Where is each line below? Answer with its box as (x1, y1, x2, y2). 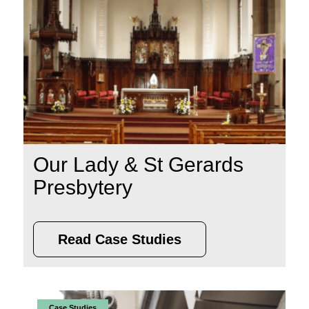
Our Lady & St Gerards (33, 153, 243, 177)
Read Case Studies (58, 232, 181, 248)
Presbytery (33, 176, 132, 199)
